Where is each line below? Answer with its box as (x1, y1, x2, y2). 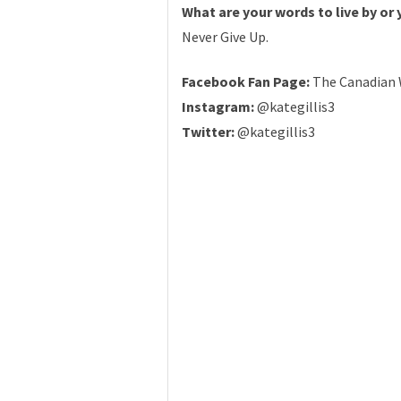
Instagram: (182, 98, 257, 116)
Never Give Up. (182, 28, 269, 47)
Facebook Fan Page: (182, 73, 312, 91)
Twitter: (182, 123, 237, 141)
